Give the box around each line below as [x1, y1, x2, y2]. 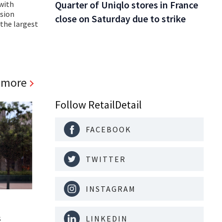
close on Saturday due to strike [55, 12, 186, 25]
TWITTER [86, 154, 126, 164]
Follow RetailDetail [55, 97, 142, 111]
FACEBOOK [86, 124, 131, 134]
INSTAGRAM [86, 183, 136, 194]
